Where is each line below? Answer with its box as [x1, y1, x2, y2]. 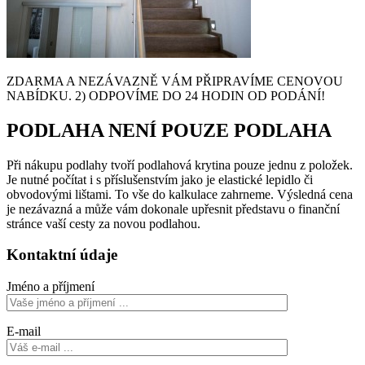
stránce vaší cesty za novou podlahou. [7, 216, 200, 231]
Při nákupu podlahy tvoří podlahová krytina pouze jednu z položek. [7, 157, 353, 172]
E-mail [7, 324, 41, 339]
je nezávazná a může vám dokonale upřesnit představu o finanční [7, 201, 340, 216]
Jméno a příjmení [7, 279, 95, 294]
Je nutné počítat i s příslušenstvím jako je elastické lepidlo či [7, 172, 313, 187]
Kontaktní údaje [7, 246, 117, 264]
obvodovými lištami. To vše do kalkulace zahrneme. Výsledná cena [7, 187, 353, 201]
